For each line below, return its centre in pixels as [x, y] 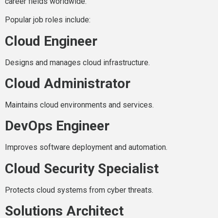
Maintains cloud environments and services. [79, 105]
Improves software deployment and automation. [86, 147]
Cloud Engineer [51, 41]
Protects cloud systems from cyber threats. [79, 190]
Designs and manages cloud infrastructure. [77, 62]
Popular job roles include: [48, 20]
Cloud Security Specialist [82, 168]
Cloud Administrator [68, 83]
